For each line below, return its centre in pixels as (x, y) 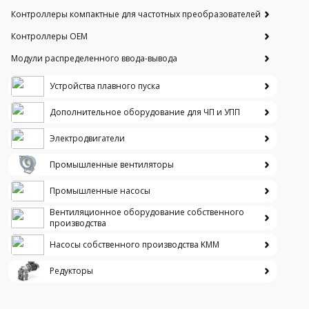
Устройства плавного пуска (105, 86)
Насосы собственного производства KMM (134, 244)
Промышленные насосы (100, 190)
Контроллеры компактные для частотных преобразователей (136, 14)
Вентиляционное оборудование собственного (147, 212)
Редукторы (71, 270)
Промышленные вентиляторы (112, 164)
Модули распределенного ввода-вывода (94, 58)
